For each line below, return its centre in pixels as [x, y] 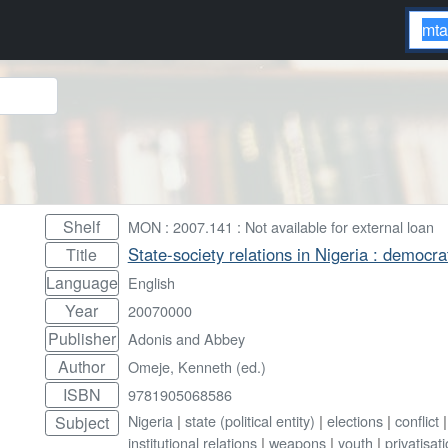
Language [81, 282]
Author [82, 366]
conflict [416, 420]
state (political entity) [249, 420]
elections [354, 420]
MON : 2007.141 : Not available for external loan [280, 226]
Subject [81, 422]
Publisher [81, 338]
